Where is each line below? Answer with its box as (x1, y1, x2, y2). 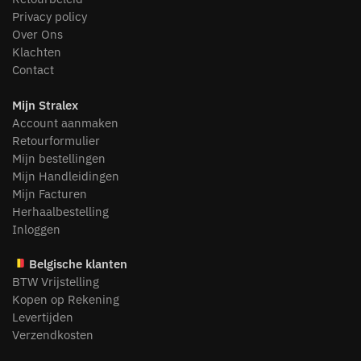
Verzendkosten (12, 326, 93, 342)
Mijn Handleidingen (12, 168, 119, 184)
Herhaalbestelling (12, 203, 109, 219)
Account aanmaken (12, 114, 118, 131)
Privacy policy (12, 9, 87, 25)
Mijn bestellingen (12, 150, 106, 166)
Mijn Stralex (12, 97, 78, 113)
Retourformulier (12, 132, 100, 148)
